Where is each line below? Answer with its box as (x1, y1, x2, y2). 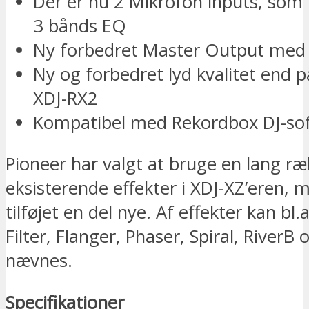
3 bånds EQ (33, 13, 126, 38)
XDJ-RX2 (33, 86, 98, 110)
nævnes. (6, 248, 72, 273)
